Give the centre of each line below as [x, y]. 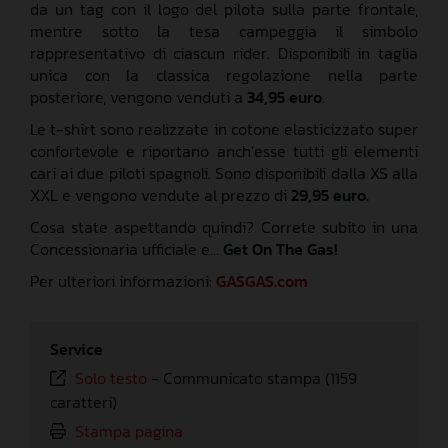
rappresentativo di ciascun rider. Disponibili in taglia [224, 52]
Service [76, 348]
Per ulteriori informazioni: [123, 280]
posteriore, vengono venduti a [138, 96]
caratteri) [83, 401]
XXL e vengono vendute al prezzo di [160, 194]
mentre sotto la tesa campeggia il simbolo [224, 30]
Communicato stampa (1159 [260, 377]
